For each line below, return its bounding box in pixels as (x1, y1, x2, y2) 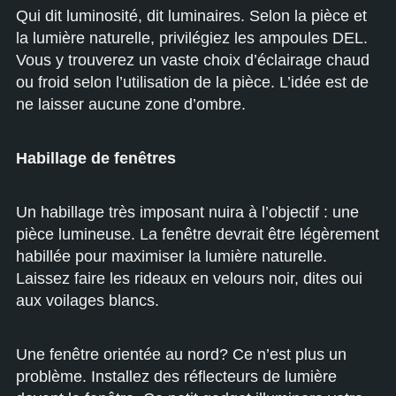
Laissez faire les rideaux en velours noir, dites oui (16, 269, 362, 287)
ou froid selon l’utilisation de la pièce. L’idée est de (16, 72, 369, 91)
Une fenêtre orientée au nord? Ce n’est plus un (16, 345, 346, 363)
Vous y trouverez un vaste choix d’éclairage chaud (16, 50, 369, 69)
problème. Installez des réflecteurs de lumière (16, 367, 337, 385)
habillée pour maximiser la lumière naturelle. (16, 247, 327, 265)
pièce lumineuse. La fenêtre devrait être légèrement (16, 225, 379, 243)
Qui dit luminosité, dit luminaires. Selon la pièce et (16, 6, 367, 25)
